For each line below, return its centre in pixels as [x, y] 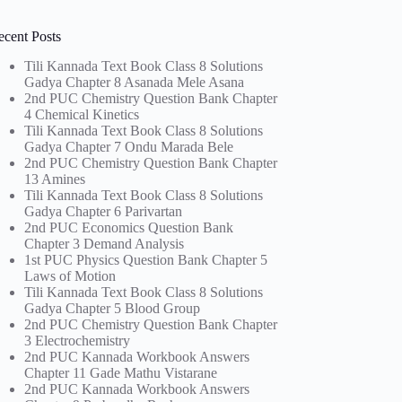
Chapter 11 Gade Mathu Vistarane [121, 372]
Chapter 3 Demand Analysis [105, 243]
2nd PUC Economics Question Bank [129, 227]
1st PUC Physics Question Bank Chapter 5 [146, 259]
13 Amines [55, 179]
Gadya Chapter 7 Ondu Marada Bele [129, 146]
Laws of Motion [70, 275]
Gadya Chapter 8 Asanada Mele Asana [135, 82]
